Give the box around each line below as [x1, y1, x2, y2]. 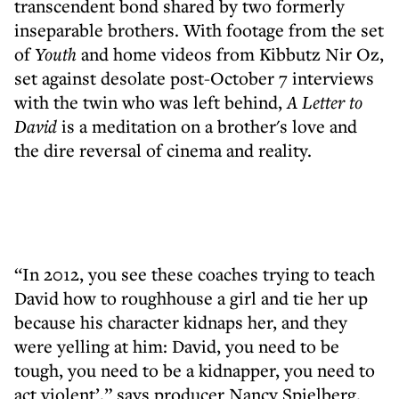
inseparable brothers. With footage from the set [14, 18, 384, 42]
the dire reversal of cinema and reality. [14, 138, 312, 162]
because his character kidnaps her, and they [14, 310, 347, 334]
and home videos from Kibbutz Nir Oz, [77, 42, 384, 66]
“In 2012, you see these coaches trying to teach [14, 262, 375, 286]
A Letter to [287, 90, 362, 114]
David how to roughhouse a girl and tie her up [14, 286, 368, 310]
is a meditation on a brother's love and [57, 114, 357, 138]
